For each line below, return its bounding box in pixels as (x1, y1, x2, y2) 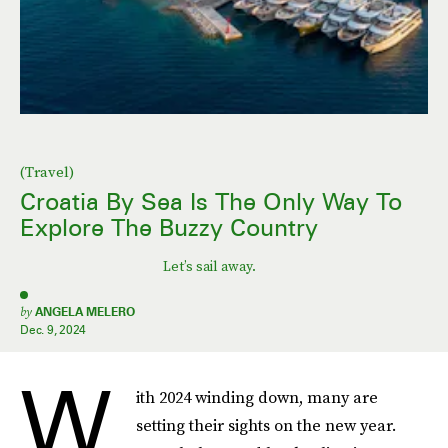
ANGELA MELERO (35, 304, 135, 319)
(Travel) (20, 161, 74, 183)
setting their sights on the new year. (136, 414, 396, 436)
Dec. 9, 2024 (20, 322, 87, 337)
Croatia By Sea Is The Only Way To (20, 187, 402, 217)
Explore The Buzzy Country (20, 213, 318, 243)
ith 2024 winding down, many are (136, 386, 378, 408)
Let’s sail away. (162, 256, 256, 277)
